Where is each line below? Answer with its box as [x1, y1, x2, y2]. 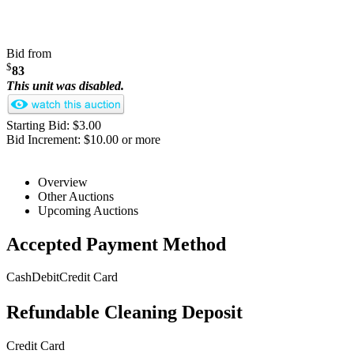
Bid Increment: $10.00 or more [6, 132, 160, 146]
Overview [38, 175, 88, 189]
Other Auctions [38, 189, 114, 203]
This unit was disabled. [6, 78, 124, 92]
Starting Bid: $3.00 [6, 118, 101, 132]
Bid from [6, 47, 51, 61]
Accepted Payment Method [6, 233, 226, 254]
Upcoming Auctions [38, 203, 138, 217]
